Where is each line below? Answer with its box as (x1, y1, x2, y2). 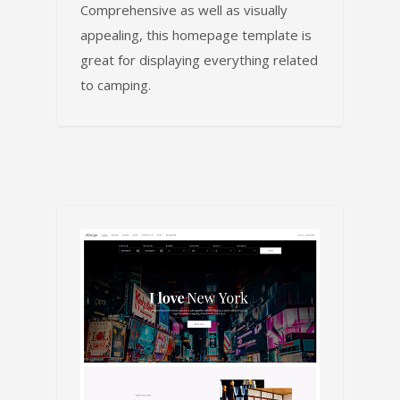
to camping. (80, 76, 151, 95)
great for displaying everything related (80, 51, 318, 70)
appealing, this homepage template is (80, 26, 312, 45)
